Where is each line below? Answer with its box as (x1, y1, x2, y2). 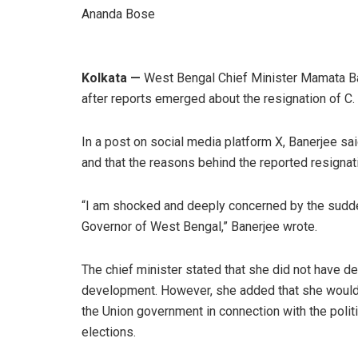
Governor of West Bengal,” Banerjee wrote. (82, 218, 317, 234)
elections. (82, 324, 136, 340)
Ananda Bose (82, 6, 155, 22)
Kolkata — (82, 70, 141, 86)
